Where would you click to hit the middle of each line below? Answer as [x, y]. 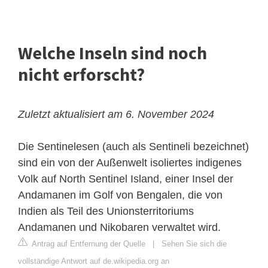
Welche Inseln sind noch [112, 53]
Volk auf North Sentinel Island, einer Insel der [126, 179]
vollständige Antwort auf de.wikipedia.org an [94, 261]
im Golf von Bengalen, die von [149, 195]
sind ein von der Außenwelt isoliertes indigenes [130, 163]
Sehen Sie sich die [194, 244]
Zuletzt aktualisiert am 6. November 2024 [116, 115]
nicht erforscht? [81, 74]
